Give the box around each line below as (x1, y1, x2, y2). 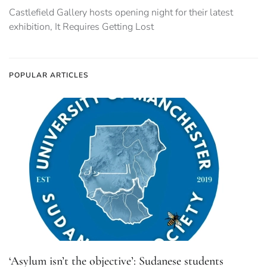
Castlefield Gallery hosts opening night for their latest (9, 6, 233, 20)
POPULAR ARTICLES (9, 70, 88, 80)
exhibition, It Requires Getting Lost (9, 20, 154, 34)
